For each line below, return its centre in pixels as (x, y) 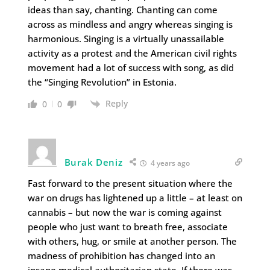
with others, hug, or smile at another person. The (132, 241)
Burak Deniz (93, 162)
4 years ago (169, 163)
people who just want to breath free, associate (127, 227)
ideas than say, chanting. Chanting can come (122, 10)
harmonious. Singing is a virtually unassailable (126, 39)
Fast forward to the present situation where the (130, 184)
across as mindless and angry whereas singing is (130, 24)
